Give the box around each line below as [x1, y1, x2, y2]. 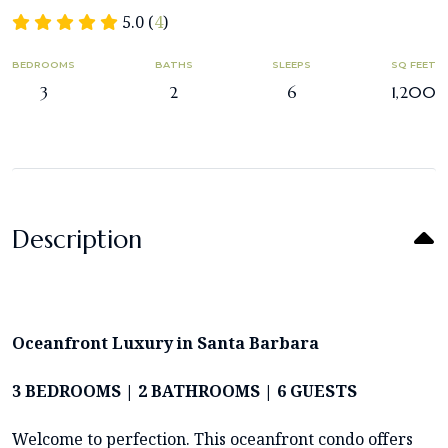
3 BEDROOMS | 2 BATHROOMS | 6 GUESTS [12, 379, 357, 402]
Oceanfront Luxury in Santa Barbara [12, 331, 319, 354]
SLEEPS [272, 58, 312, 70]
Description [12, 223, 142, 255]
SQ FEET [390, 58, 436, 70]
